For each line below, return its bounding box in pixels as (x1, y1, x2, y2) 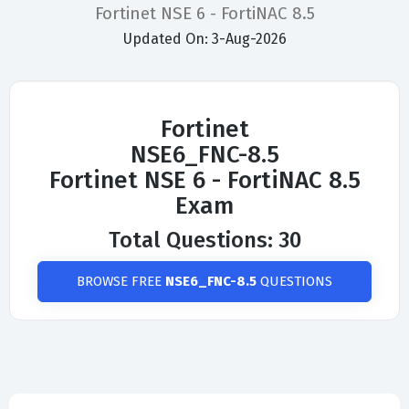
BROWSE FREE (77, 273, 165, 290)
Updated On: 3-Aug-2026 (122, 30, 287, 48)
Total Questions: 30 (108, 227, 301, 254)
